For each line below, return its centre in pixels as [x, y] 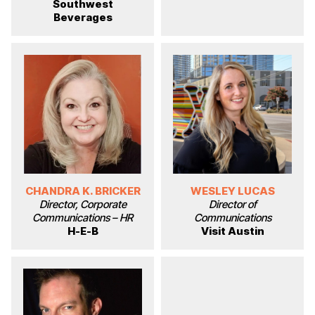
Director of [232, 205]
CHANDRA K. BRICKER [83, 191]
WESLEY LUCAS [232, 191]
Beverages [83, 18]
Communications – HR [83, 218]
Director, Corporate [83, 205]
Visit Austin [232, 231]
